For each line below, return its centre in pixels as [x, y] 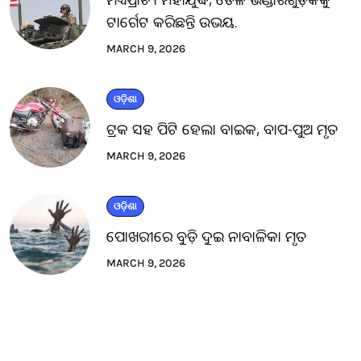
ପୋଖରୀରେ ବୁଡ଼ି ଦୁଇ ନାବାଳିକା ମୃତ [206, 236]
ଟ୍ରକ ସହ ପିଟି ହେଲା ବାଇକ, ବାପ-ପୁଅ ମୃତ [222, 129]
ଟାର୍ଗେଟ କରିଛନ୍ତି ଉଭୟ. [172, 22]
